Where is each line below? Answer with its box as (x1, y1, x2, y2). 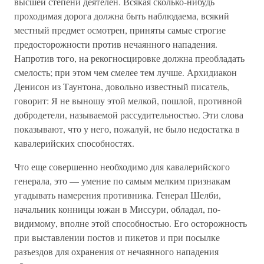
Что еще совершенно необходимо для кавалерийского (14, 160, 230, 173)
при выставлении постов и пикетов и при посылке (14, 231, 220, 243)
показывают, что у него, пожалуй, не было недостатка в (14, 123, 240, 135)
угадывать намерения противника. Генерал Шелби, (14, 189, 221, 201)
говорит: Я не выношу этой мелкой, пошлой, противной (14, 94, 242, 107)
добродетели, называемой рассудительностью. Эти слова (14, 108, 243, 121)
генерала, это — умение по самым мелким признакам (14, 174, 230, 187)
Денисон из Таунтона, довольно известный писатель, (14, 80, 229, 93)
